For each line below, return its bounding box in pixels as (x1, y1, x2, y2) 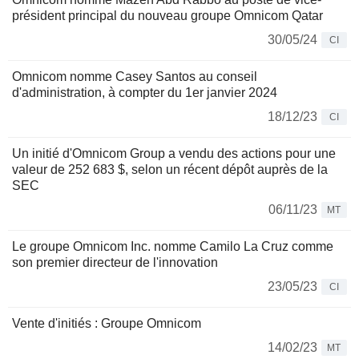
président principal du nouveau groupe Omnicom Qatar (12, 9, 323, 23)
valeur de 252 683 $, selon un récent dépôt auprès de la (12, 163, 328, 177)
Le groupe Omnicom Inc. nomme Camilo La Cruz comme (12, 240, 333, 254)
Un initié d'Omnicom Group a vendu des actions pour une (12, 147, 336, 161)
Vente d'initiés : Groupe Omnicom (12, 317, 201, 331)
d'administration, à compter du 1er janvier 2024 (12, 86, 277, 100)
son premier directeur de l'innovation (12, 256, 218, 270)
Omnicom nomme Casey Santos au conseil (12, 70, 257, 84)
